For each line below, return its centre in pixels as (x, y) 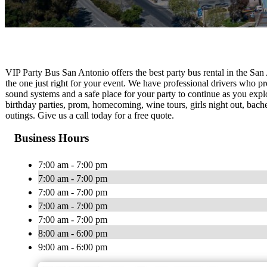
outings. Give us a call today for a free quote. (90, 115)
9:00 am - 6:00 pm (73, 247)
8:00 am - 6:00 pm (73, 234)
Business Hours (52, 138)
